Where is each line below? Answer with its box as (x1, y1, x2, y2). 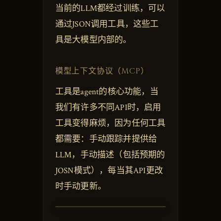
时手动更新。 (55, 181, 106, 192)
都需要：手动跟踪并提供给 (55, 134, 157, 145)
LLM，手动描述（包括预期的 (55, 149, 165, 161)
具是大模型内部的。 (55, 34, 132, 45)
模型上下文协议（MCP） (55, 65, 149, 76)
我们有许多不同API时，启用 (55, 102, 161, 113)
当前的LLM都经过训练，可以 (55, 2, 165, 14)
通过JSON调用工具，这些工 (55, 18, 159, 30)
